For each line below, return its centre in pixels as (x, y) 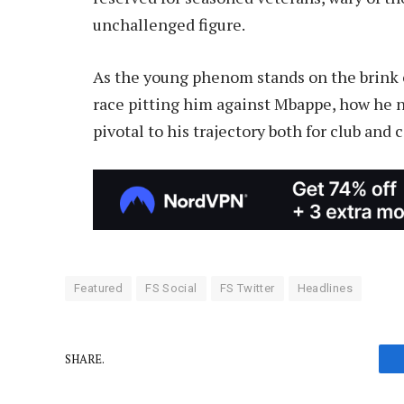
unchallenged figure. (169, 25)
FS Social (171, 289)
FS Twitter (247, 289)
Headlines (325, 289)
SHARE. (85, 358)
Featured (99, 289)
